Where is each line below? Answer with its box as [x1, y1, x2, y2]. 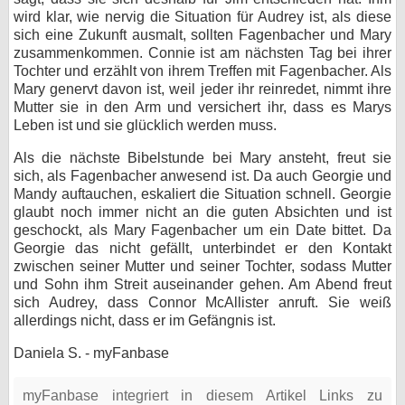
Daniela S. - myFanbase [14, 345, 169, 361]
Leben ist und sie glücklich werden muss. [14, 118, 277, 133]
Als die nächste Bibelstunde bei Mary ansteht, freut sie [14, 150, 391, 165]
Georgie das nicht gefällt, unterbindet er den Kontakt [14, 240, 391, 256]
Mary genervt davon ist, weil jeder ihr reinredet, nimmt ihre [14, 81, 391, 97]
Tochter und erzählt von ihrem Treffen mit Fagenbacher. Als [14, 63, 391, 79]
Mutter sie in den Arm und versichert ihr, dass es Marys [14, 99, 391, 115]
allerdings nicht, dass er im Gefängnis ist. [14, 313, 276, 328]
